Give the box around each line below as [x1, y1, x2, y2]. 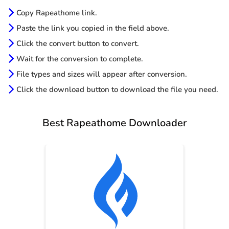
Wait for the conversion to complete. [16, 54, 143, 64]
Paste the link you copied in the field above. [16, 23, 169, 34]
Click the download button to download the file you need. [16, 84, 218, 95]
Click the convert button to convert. [16, 38, 139, 49]
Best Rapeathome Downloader [42, 116, 187, 130]
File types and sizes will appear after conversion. [16, 69, 187, 80]
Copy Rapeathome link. [16, 8, 97, 18]
